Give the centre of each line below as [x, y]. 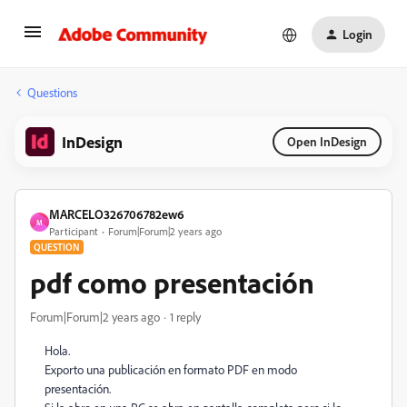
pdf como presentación [172, 283]
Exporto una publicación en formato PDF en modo [171, 369]
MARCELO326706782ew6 [117, 214]
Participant [74, 231]
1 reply [185, 317]
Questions [52, 92]
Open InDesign [327, 141]
